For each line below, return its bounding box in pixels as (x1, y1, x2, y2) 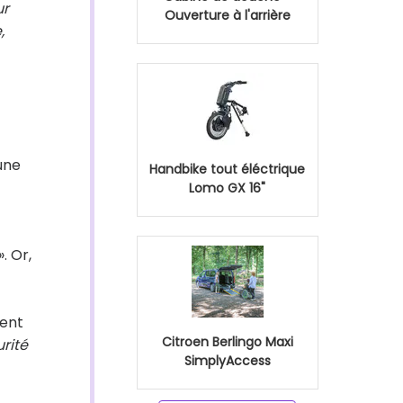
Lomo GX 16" (189, 179, 265, 197)
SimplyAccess (184, 352, 271, 370)
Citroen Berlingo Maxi (161, 333, 293, 351)
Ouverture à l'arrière (164, 6, 291, 24)
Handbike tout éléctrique (149, 160, 305, 178)
